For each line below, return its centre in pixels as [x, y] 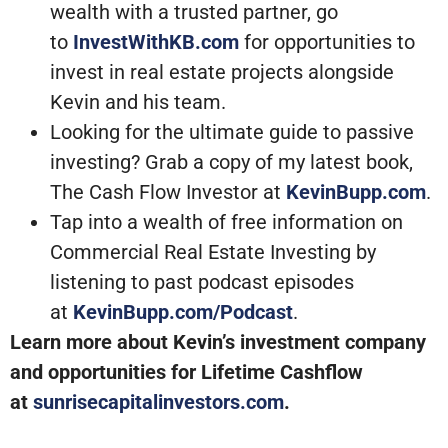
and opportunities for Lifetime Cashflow [186, 372]
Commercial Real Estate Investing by [213, 252]
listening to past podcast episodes [202, 282]
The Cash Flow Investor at [168, 192]
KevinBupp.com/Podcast [183, 312]
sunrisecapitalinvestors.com [156, 402]
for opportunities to [327, 42]
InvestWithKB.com [156, 42]
